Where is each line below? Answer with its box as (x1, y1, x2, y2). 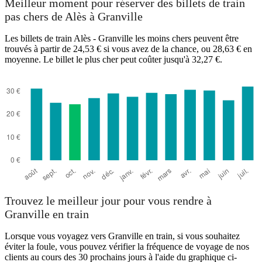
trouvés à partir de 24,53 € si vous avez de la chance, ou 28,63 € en (5, 43, 252, 54)
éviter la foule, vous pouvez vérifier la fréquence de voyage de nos (5, 242, 249, 252)
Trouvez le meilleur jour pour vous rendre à (5, 194, 212, 208)
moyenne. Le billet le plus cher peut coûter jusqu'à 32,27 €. (5, 54, 222, 64)
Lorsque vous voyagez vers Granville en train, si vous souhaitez (5, 231, 240, 242)
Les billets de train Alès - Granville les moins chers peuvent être (5, 33, 239, 43)
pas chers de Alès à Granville (5, 10, 143, 23)
